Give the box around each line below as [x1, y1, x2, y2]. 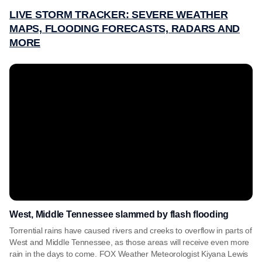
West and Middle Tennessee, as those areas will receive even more [9, 237, 249, 247]
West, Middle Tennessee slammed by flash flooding [9, 209, 229, 219]
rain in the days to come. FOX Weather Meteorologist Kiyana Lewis [9, 249, 248, 258]
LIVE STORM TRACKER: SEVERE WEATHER [9, 9, 228, 20]
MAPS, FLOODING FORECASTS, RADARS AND [9, 23, 240, 35]
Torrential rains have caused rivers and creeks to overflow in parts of [9, 226, 252, 235]
